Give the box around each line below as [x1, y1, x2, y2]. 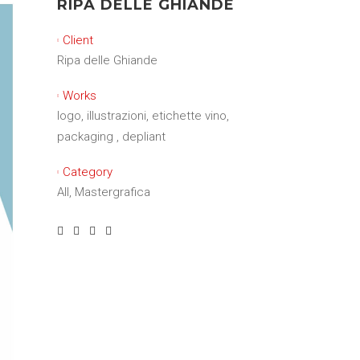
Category [63, 165, 112, 179]
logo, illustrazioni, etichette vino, [57, 108, 229, 123]
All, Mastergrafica [57, 185, 150, 199]
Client [63, 33, 93, 47]
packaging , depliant [57, 129, 166, 144]
